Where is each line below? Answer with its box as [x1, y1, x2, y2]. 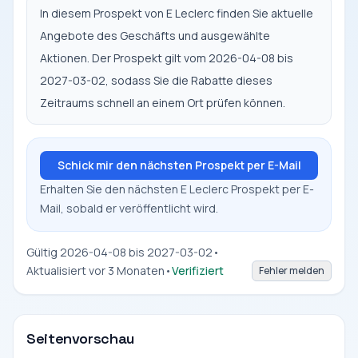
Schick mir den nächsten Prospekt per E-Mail [57, 157, 301, 173]
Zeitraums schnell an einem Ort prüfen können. [40, 95, 285, 110]
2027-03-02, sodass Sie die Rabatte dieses [40, 73, 272, 88]
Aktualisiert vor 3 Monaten [26, 263, 165, 278]
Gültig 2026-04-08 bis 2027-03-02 [26, 245, 213, 260]
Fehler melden [259, 264, 324, 277]
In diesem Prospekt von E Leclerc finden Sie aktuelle [40, 6, 313, 21]
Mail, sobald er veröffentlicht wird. [40, 201, 218, 216]
